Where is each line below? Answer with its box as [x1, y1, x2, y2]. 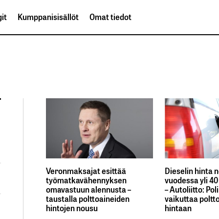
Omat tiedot [89, 11, 131, 23]
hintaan [165, 202, 192, 214]
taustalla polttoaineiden [46, 193, 130, 204]
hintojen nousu [46, 202, 98, 214]
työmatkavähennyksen [46, 174, 127, 186]
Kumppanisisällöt [18, 11, 79, 23]
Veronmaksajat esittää [46, 165, 126, 176]
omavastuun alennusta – [46, 183, 131, 195]
